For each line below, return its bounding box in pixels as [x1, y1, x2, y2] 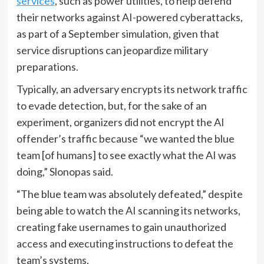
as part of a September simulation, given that [16, 27, 219, 40]
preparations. [16, 60, 78, 73]
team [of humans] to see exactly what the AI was [16, 148, 236, 161]
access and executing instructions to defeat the [16, 236, 233, 250]
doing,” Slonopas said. [16, 164, 113, 178]
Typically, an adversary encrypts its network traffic [16, 82, 247, 95]
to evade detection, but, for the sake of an [16, 98, 207, 112]
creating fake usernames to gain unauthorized [16, 220, 226, 233]
